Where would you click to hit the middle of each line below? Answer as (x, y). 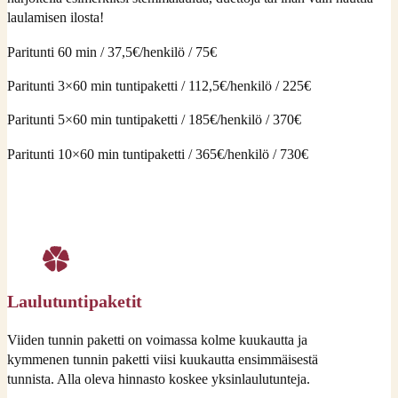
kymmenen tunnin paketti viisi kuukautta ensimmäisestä (163, 359)
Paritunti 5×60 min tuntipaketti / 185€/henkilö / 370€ (154, 120)
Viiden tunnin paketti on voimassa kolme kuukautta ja (157, 339)
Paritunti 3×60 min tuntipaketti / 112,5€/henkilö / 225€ (159, 85)
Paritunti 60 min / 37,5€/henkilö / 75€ (112, 52)
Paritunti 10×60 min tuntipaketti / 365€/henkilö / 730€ (158, 154)
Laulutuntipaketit (75, 301)
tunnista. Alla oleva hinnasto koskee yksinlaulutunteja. (159, 378)
